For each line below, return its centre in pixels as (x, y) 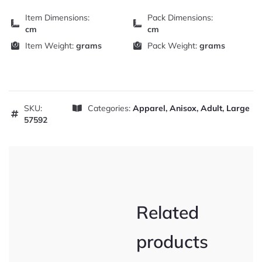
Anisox (183, 108)
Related (168, 213)
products (172, 242)
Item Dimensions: (57, 18)
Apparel (149, 108)
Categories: (110, 108)
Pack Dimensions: (180, 18)
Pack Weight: (173, 46)
